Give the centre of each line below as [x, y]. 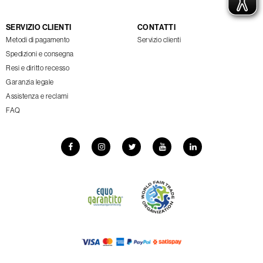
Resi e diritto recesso [38, 68]
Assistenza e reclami [37, 96]
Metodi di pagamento [38, 40]
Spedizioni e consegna [40, 54]
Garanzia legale [30, 82]
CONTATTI [157, 27]
